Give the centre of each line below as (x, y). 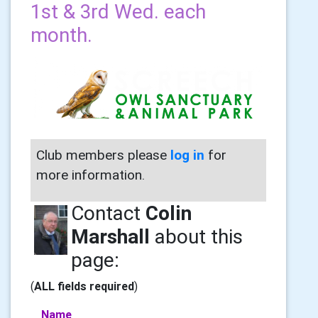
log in (187, 155)
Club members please (103, 155)
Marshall (110, 237)
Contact (108, 213)
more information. (91, 175)
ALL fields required (84, 286)
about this (196, 237)
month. (61, 35)
